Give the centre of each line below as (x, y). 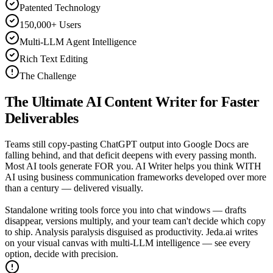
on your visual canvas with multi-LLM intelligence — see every (128, 243)
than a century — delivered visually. (74, 188)
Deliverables (42, 119)
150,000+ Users (50, 25)
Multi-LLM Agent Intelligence (78, 42)
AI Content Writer (142, 102)
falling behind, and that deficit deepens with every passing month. (131, 155)
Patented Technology (60, 8)
